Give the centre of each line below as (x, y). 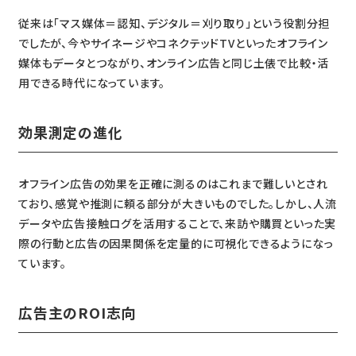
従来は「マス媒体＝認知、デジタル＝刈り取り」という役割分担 (174, 23)
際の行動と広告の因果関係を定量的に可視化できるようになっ (176, 244)
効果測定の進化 (70, 132)
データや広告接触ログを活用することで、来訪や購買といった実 (177, 224)
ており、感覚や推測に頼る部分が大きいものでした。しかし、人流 (177, 204)
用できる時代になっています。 (92, 83)
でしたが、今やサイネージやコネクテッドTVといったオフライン (173, 43)
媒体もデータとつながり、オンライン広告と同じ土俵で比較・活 (174, 63)
